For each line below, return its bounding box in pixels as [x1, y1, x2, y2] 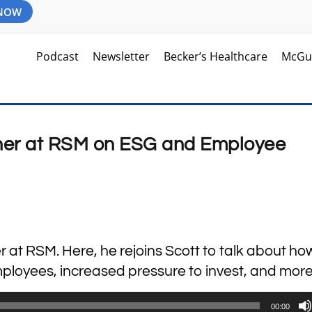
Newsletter [93, 49, 150, 64]
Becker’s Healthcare [164, 49, 268, 64]
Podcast [36, 49, 79, 64]
